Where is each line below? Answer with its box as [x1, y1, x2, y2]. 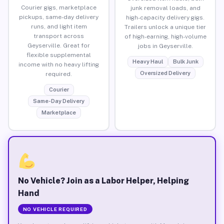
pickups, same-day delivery [19, 13, 98, 20]
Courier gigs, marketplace [21, 3, 96, 11]
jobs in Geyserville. [137, 42, 193, 49]
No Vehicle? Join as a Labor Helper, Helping [17, 175, 189, 185]
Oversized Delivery [140, 69, 190, 76]
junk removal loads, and [130, 4, 200, 11]
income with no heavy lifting [18, 60, 99, 68]
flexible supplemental [26, 51, 91, 58]
